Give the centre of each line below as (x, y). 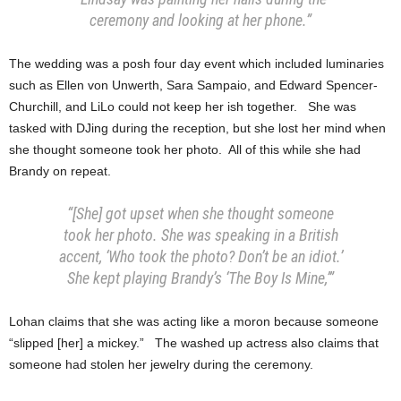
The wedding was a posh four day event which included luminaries (196, 63)
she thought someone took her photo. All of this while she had (185, 149)
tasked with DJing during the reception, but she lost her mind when (197, 128)
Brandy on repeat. (60, 171)
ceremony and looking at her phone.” (200, 20)
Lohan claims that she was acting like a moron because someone (194, 321)
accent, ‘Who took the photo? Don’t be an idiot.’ (200, 256)
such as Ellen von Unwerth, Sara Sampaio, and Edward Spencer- (193, 85)
